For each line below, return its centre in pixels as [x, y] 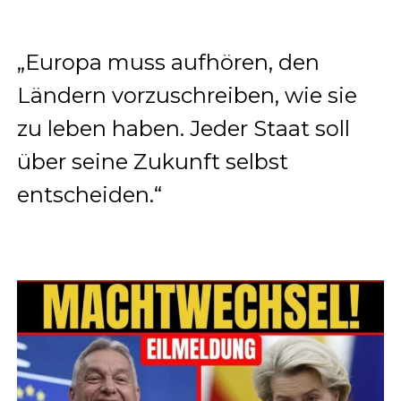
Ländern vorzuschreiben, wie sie [187, 95]
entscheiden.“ [89, 194]
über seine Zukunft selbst [152, 161]
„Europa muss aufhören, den [168, 62]
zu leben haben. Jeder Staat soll [183, 128]
